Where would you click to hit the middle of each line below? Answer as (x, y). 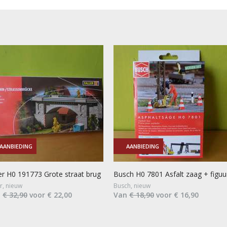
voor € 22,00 (50, 195)
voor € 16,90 (176, 195)
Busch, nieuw (132, 185)
